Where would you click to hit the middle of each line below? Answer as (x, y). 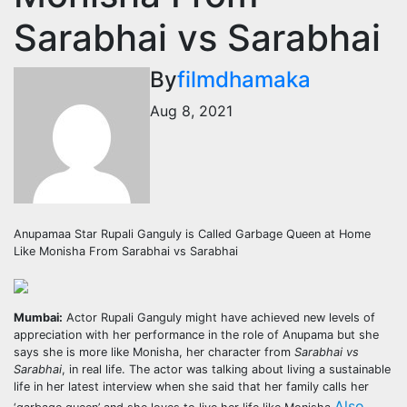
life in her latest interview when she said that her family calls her (191, 386)
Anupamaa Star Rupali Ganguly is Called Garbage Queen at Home (192, 233)
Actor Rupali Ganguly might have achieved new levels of (219, 317)
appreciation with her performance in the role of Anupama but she (196, 334)
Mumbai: (38, 317)
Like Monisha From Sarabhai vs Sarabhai (126, 251)
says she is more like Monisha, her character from (154, 352)
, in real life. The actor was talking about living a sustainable (226, 369)
